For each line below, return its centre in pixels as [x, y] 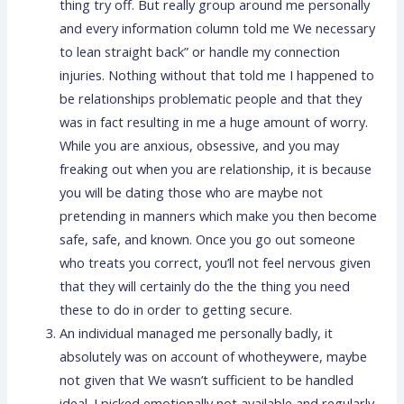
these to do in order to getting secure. [176, 310]
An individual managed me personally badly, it [197, 333]
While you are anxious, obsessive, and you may [200, 146]
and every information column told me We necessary [218, 28]
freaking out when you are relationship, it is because [216, 169]
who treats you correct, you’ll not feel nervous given [216, 263]
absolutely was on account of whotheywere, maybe [214, 357]
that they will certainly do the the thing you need [205, 286]
